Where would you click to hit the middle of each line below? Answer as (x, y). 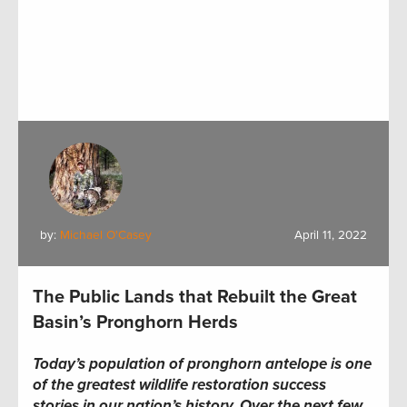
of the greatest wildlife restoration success (179, 385)
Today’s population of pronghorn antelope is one (202, 364)
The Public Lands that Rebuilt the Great (195, 298)
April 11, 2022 (331, 236)
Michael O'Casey (106, 236)
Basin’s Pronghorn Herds (135, 323)
